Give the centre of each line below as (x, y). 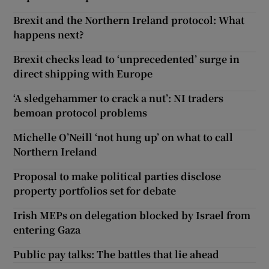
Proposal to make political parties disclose (117, 176)
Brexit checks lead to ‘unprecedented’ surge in (127, 59)
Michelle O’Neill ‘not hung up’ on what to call (123, 137)
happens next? (49, 34)
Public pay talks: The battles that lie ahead (116, 254)
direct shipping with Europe (83, 73)
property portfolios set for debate (95, 190)
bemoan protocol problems (80, 112)
